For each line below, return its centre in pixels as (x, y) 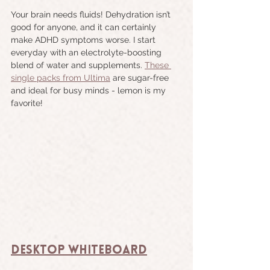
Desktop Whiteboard (79, 251)
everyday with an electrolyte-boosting (87, 53)
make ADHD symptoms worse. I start (84, 40)
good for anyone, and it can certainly (85, 27)
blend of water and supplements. (78, 65)
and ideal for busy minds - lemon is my (89, 91)
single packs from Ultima (61, 78)
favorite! (27, 103)
